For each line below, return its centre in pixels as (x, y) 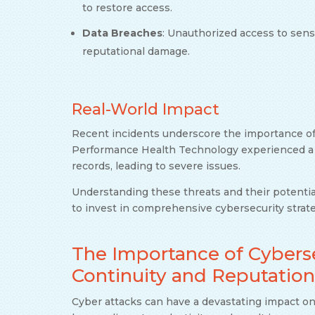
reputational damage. (136, 51)
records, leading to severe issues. (156, 166)
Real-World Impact (146, 109)
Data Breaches (122, 33)
